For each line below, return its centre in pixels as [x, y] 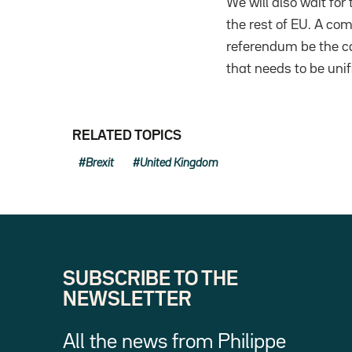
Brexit [100, 163]
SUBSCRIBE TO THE [150, 279]
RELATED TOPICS [127, 136]
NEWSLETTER [127, 299]
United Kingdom [179, 163]
